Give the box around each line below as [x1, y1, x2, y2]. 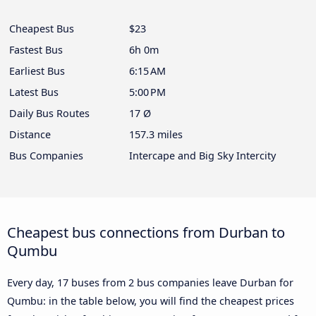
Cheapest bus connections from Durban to [7, 222, 285, 243]
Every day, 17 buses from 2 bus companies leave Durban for [7, 276, 293, 290]
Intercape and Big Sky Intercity [129, 149, 276, 163]
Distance [9, 128, 51, 142]
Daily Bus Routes [9, 107, 90, 121]
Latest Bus [9, 85, 59, 99]
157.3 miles [129, 128, 183, 142]
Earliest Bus [9, 64, 65, 78]
